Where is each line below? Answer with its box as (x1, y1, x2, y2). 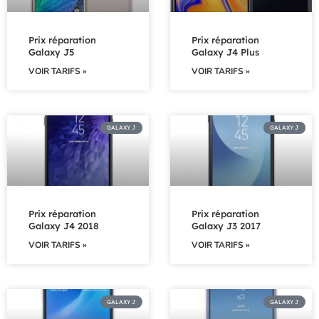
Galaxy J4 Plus (192, 46, 259, 58)
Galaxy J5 (28, 46, 74, 58)
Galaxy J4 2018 (28, 220, 99, 232)
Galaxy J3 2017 (192, 220, 261, 232)
